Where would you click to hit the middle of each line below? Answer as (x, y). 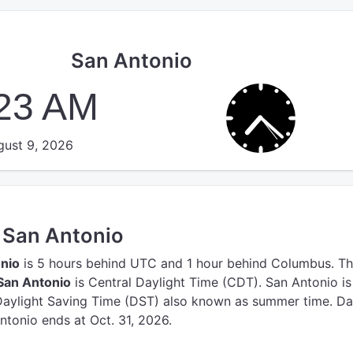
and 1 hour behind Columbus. (247, 263)
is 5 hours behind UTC (88, 263)
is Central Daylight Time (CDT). (166, 282)
